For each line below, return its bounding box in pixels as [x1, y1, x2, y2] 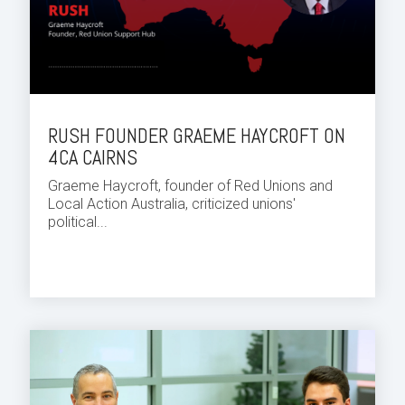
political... [48, 212, 108, 231]
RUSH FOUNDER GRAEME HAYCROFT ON [48, 122, 345, 149]
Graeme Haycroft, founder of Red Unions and [48, 176, 333, 194]
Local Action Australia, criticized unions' [48, 194, 296, 212]
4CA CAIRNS [48, 144, 137, 171]
